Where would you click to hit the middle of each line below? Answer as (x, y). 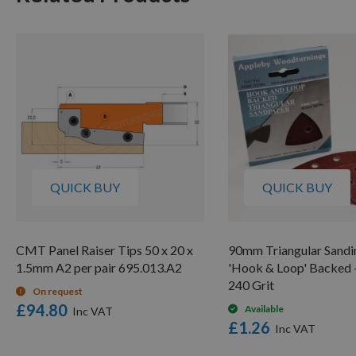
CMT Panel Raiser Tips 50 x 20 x (104, 250)
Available (264, 308)
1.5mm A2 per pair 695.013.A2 (99, 267)
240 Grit (251, 284)
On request (58, 291)
